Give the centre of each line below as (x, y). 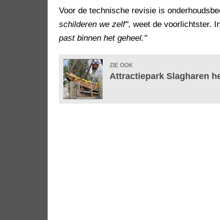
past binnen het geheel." (103, 38)
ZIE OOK (121, 66)
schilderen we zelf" (94, 25)
